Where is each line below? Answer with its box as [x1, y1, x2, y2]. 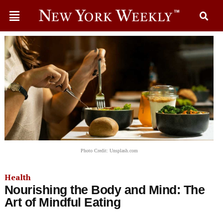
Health [4, 172, 31, 183]
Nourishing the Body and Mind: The [4, 183, 205, 197]
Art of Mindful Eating [4, 195, 121, 209]
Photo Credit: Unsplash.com [80, 148, 138, 153]
